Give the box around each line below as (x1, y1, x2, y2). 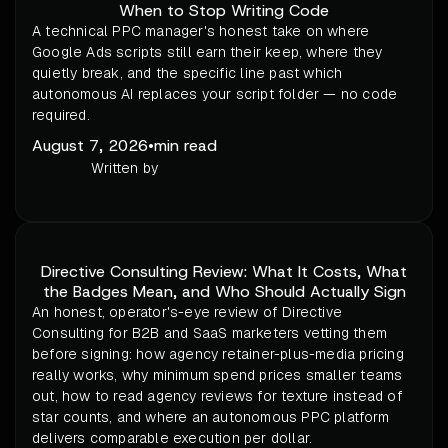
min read (154, 135, 217, 157)
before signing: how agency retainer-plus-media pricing (32, 345, 404, 364)
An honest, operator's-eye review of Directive (32, 303, 343, 322)
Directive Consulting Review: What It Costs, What (41, 261, 407, 283)
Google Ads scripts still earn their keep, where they (32, 43, 383, 62)
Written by (91, 159, 158, 178)
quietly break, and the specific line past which (32, 64, 343, 83)
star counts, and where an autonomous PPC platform (32, 408, 389, 427)
